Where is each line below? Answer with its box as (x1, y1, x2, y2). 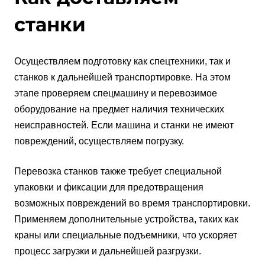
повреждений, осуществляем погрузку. (14, 136, 184, 147)
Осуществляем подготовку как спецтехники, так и (14, 56, 231, 67)
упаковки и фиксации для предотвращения (14, 182, 203, 193)
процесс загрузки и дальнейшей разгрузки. (14, 246, 201, 257)
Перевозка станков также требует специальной (14, 166, 222, 177)
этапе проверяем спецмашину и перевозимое (14, 88, 217, 99)
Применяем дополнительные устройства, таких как (14, 214, 238, 225)
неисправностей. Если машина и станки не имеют (14, 120, 234, 131)
